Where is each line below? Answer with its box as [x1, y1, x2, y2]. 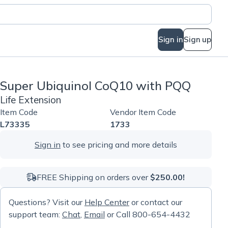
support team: [8, 209, 62, 219]
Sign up [184, 35, 211, 44]
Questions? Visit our [8, 197, 84, 207]
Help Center [84, 197, 129, 207]
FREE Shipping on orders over [37, 172, 151, 182]
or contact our [129, 197, 182, 207]
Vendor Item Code [109, 107, 176, 117]
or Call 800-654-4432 [104, 209, 190, 219]
